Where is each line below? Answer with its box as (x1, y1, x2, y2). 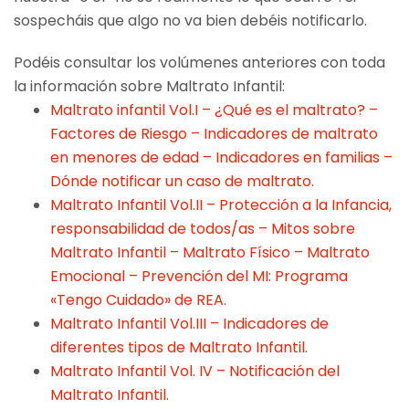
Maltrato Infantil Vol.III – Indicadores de (50, 312, 329, 334)
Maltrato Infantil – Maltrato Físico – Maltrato (50, 241, 370, 263)
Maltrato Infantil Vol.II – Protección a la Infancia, (50, 194, 392, 215)
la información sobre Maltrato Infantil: (14, 75, 285, 97)
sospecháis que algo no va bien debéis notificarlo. (14, 9, 367, 31)
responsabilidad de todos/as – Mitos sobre (50, 217, 355, 239)
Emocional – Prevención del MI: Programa (50, 265, 348, 287)
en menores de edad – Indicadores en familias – (50, 146, 393, 168)
